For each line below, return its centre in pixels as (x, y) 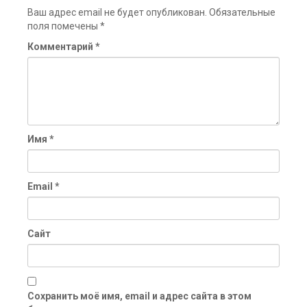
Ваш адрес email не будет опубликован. (117, 12)
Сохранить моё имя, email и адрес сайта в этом (139, 296)
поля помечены (64, 26)
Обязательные (242, 12)
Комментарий (61, 46)
